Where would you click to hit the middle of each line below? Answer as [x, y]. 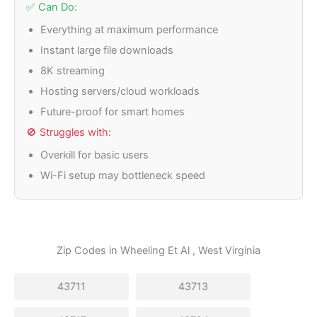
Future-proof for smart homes [113, 112]
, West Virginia [225, 251]
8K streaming [73, 71]
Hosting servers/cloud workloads [120, 92]
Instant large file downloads [107, 51]
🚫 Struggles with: [69, 133]
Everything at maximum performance [129, 30]
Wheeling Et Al [155, 251]
